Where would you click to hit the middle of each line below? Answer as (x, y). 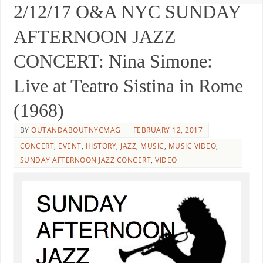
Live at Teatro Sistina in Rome (128, 85)
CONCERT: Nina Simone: (113, 61)
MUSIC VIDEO (192, 146)
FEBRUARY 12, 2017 (168, 130)
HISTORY (101, 146)
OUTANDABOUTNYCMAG (76, 130)
